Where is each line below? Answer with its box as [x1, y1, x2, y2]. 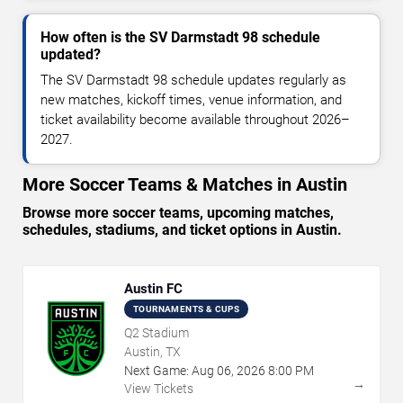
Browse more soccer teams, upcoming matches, [22, 204, 334, 222]
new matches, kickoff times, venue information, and [40, 92, 342, 109]
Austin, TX [124, 345, 181, 360]
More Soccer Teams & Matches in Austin [22, 174, 347, 196]
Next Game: [124, 363, 189, 379]
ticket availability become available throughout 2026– [40, 112, 350, 129]
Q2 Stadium [124, 326, 189, 341]
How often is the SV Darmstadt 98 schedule [40, 29, 320, 47]
